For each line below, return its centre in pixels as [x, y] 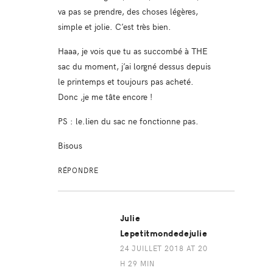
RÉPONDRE [78, 170]
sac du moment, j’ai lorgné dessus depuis [134, 66]
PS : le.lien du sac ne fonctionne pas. [128, 121]
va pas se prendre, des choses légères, [128, 11]
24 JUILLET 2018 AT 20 [164, 248]
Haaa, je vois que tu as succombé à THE [132, 51]
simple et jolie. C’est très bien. [114, 27]
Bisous [70, 145]
